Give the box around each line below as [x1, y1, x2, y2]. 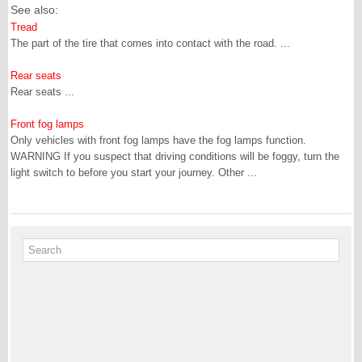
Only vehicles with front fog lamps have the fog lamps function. [11, 134, 306, 146]
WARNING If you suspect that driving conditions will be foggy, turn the [11, 150, 339, 162]
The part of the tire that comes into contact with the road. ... [11, 37, 290, 49]
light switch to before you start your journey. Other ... [11, 166, 257, 179]
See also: [11, 3, 58, 16]
